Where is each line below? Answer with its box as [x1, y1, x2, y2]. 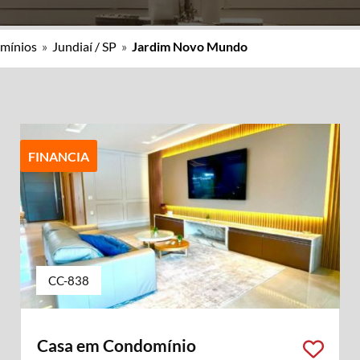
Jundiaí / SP [52, 39, 117, 54]
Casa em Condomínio [36, 335, 196, 355]
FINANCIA [27, 149, 89, 164]
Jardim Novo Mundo [132, 39, 247, 54]
